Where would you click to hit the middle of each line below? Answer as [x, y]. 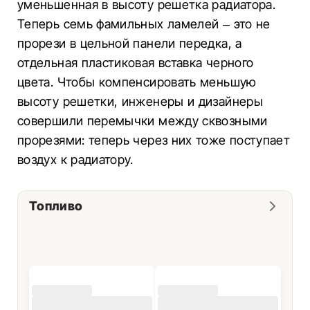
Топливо [56, 206]
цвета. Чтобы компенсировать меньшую [137, 82]
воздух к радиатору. [75, 159]
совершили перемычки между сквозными [143, 121]
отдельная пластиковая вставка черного [136, 63]
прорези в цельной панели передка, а [130, 43]
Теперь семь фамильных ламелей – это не [144, 24]
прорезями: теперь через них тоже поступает [154, 140]
